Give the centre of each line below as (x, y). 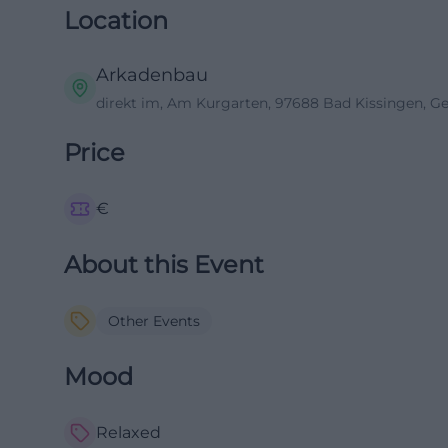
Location (116, 20)
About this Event (164, 264)
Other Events (154, 321)
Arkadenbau (152, 75)
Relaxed (128, 432)
